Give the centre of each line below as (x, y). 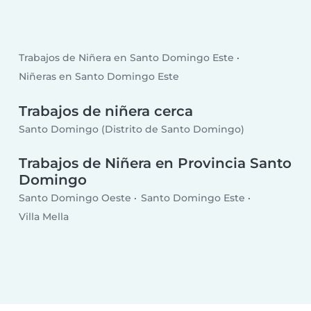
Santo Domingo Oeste (75, 197)
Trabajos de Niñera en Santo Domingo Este (127, 58)
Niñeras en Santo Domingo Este (99, 77)
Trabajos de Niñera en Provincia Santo (155, 163)
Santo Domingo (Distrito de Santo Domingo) (132, 129)
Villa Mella (44, 217)
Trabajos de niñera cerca (106, 111)
